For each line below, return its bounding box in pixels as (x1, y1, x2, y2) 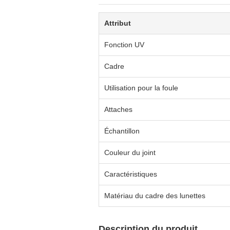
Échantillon (104, 127, 140, 135)
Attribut (104, 19, 131, 27)
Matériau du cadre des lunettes (104, 191, 205, 200)
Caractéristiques (104, 170, 157, 178)
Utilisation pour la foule (104, 84, 178, 92)
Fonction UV (104, 41, 144, 49)
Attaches (104, 105, 132, 113)
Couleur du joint (104, 148, 156, 157)
